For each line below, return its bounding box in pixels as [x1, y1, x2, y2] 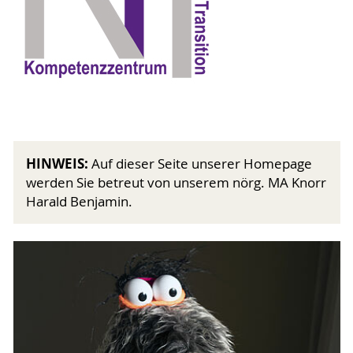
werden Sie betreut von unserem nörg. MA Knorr [26, 173, 326, 191]
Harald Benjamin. [26, 192, 132, 210]
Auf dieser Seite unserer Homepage [91, 154, 312, 173]
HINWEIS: [26, 154, 91, 173]
